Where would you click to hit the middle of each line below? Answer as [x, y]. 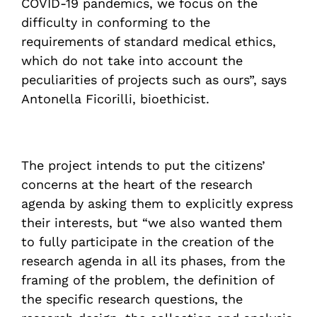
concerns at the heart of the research [137, 184]
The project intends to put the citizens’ [143, 165]
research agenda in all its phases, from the [153, 261]
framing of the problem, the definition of [148, 280]
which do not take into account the [132, 60]
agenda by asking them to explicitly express [157, 203]
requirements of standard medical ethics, [149, 41]
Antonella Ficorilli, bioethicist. [115, 99]
